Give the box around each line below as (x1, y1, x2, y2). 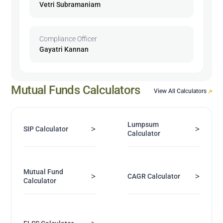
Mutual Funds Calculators (11, 83, 140, 97)
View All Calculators (153, 87, 208, 95)
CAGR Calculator (127, 172, 180, 180)
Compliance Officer (39, 34, 98, 43)
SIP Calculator (23, 124, 69, 133)
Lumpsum (127, 120, 159, 128)
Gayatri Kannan (39, 45, 89, 53)
